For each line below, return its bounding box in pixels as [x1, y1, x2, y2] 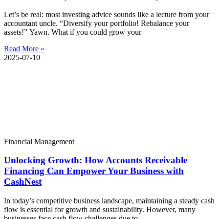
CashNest [4, 176, 42, 187]
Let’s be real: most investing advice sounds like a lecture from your [4, 10, 209, 19]
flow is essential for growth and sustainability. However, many [4, 205, 196, 214]
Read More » [4, 44, 44, 53]
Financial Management [4, 137, 74, 146]
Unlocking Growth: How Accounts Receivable [4, 155, 187, 166]
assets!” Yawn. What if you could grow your [4, 27, 141, 36]
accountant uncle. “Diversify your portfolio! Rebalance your [4, 19, 189, 27]
